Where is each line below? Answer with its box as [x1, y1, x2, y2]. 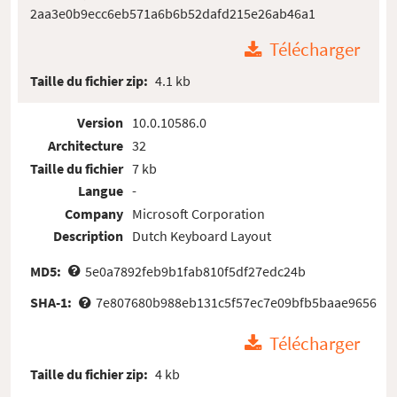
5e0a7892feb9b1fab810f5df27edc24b [84, 261, 306, 280]
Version [77, 113, 124, 132]
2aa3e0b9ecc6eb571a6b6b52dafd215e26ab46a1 [30, 4, 316, 22]
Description [53, 227, 124, 245]
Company [65, 204, 124, 222]
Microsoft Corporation [131, 204, 265, 222]
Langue [78, 182, 124, 200]
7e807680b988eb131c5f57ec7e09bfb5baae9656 [95, 292, 377, 311]
